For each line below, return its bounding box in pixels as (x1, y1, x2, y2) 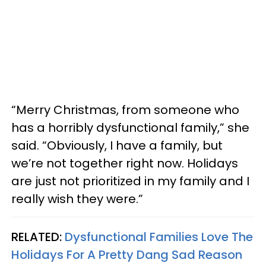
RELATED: (11, 229, 65, 245)
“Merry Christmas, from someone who (11, 102, 239, 118)
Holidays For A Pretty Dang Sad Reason (11, 246, 242, 263)
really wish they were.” (11, 191, 143, 207)
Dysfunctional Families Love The (65, 229, 253, 245)
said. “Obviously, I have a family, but (11, 137, 223, 154)
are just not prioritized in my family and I (11, 173, 249, 189)
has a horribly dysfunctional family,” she (11, 119, 249, 136)
